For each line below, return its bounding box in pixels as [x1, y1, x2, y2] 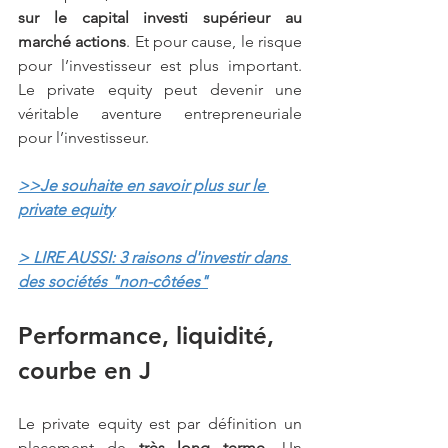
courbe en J [18, 355, 151, 385]
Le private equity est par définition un [18, 413, 302, 433]
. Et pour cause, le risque [126, 31, 303, 51]
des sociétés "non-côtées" [18, 271, 208, 291]
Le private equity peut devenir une [18, 79, 302, 99]
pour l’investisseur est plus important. [18, 55, 302, 75]
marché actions [18, 31, 127, 51]
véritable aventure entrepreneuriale [18, 103, 302, 123]
